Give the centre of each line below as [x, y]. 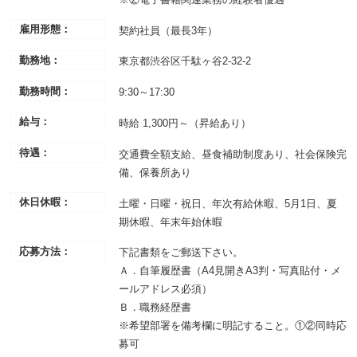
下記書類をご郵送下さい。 [180, 253]
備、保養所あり [155, 172]
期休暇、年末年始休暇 [170, 222]
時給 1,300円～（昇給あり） [184, 124]
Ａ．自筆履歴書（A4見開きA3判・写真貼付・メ [229, 271]
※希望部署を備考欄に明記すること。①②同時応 [232, 326]
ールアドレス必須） [165, 289]
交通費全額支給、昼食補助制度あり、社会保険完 [232, 154]
